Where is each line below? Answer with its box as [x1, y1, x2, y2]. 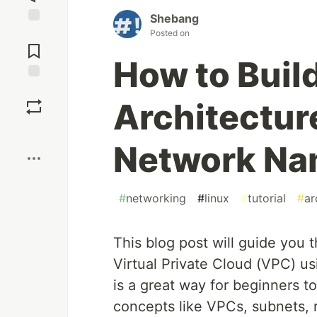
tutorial [248, 191, 286, 206]
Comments [9, 39, 59, 52]
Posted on [150, 28, 190, 39]
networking [126, 191, 186, 206]
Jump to [15, 27, 53, 40]
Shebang [150, 11, 199, 26]
